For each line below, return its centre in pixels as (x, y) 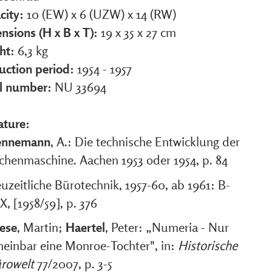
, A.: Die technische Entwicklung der (145, 141)
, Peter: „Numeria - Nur (167, 227)
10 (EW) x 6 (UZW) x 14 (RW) (101, 14)
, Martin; (41, 227)
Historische (208, 245)
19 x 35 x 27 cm (138, 32)
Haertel (85, 227)
